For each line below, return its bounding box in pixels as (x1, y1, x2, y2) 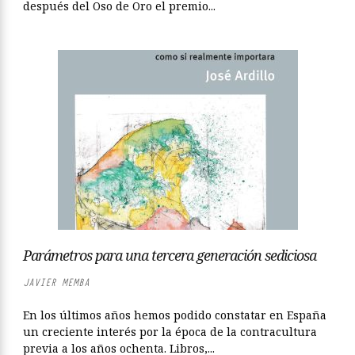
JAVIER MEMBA (23, 276, 90, 289)
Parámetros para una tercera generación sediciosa (23, 246, 316, 265)
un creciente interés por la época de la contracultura (23, 324, 317, 339)
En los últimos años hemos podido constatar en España (23, 307, 326, 323)
